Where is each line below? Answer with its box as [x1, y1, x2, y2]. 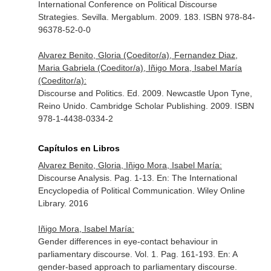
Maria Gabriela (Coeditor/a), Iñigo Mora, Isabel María [38, 63, 242, 73]
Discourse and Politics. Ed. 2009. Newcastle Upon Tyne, [38, 88, 252, 98]
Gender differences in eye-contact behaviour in [38, 237, 218, 246]
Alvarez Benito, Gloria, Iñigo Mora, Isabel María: [38, 160, 222, 170]
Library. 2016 [38, 198, 88, 208]
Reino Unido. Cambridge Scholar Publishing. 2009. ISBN [38, 101, 254, 111]
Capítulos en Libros [38, 143, 120, 153]
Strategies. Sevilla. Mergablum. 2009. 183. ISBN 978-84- [38, 12, 255, 22]
